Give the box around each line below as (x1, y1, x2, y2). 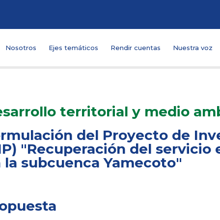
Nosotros (5, 44, 36, 52)
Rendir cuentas (110, 44, 161, 52)
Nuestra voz (173, 44, 213, 52)
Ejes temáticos (49, 44, 98, 52)
